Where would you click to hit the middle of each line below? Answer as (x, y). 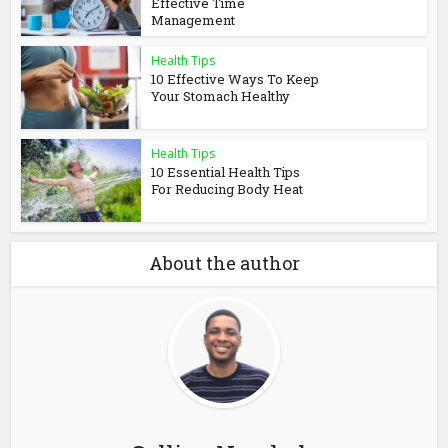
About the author (224, 262)
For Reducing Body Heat (227, 188)
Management (193, 20)
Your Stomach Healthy (221, 96)
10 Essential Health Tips (226, 171)
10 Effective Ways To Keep (235, 79)
